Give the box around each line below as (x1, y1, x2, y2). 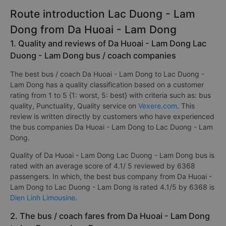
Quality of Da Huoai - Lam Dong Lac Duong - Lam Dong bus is (10, 151, 214, 159)
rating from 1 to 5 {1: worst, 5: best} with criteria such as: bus (10, 91, 211, 99)
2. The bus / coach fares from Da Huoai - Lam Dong (10, 211, 210, 221)
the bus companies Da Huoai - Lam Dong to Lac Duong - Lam (10, 123, 213, 131)
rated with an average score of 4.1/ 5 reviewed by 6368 (10, 161, 195, 170)
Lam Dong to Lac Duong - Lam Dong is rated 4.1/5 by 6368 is (10, 183, 214, 191)
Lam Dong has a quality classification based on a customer (10, 80, 204, 89)
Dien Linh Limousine (10, 193, 75, 202)
